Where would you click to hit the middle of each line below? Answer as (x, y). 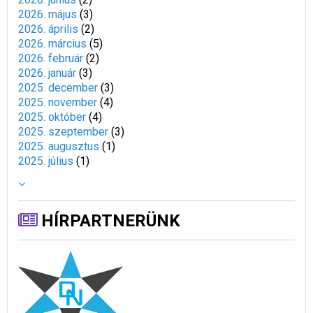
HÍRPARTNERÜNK (109, 221)
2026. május (48, 15)
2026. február (51, 59)
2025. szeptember (63, 132)
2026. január (47, 73)
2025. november (58, 103)
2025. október (52, 117)
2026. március (52, 44)
